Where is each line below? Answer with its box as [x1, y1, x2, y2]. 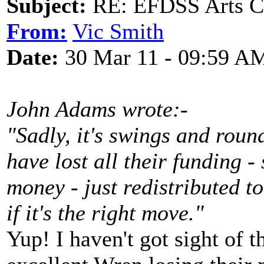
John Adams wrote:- [6, 97, 188, 121]
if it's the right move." [6, 200, 204, 225]
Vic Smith [72, 19, 164, 44]
